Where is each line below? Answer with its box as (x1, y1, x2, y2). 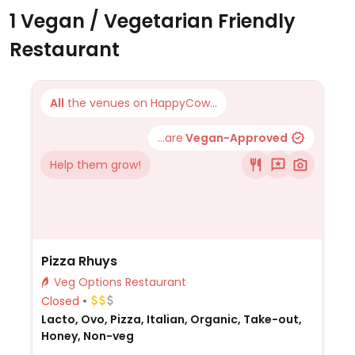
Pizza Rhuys (40, 252, 117, 270)
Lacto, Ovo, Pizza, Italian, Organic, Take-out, (40, 311, 302, 327)
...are (158, 130, 183, 146)
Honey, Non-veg (40, 328, 134, 344)
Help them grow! (50, 157, 141, 173)
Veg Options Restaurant (124, 274, 186, 290)
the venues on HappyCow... (64, 95, 217, 111)
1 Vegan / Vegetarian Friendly (10, 8, 296, 34)
